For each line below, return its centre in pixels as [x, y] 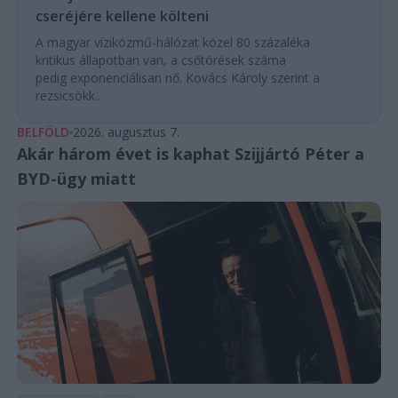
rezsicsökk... [69, 95]
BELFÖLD [43, 131]
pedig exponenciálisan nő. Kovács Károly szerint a [177, 77]
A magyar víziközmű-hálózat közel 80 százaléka [172, 42]
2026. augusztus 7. [126, 131]
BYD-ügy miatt [76, 178]
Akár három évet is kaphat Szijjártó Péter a [190, 153]
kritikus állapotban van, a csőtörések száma [160, 60]
